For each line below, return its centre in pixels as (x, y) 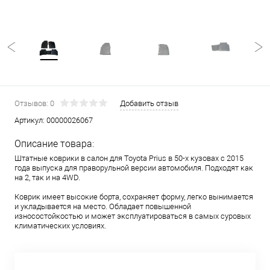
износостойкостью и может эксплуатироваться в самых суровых (133, 216)
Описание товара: (54, 144)
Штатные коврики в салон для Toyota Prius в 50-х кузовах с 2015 (129, 158)
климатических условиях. (60, 226)
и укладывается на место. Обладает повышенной (103, 206)
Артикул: (30, 120)
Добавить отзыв (149, 103)
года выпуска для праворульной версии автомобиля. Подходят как (134, 168)
